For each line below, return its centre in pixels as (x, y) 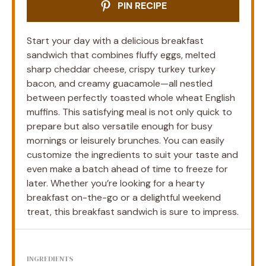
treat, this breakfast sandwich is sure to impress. (133, 211)
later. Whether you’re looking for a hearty (116, 183)
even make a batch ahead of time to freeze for (127, 169)
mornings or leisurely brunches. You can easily (126, 140)
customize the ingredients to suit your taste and (132, 154)
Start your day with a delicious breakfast (115, 40)
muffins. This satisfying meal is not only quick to (129, 112)
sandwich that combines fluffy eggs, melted (121, 55)
